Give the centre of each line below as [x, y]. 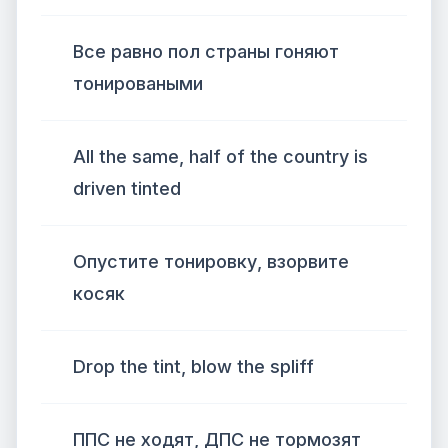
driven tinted [127, 188]
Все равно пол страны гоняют [206, 51]
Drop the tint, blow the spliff [193, 366]
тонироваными [138, 83]
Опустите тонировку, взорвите [211, 261]
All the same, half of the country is [220, 156]
